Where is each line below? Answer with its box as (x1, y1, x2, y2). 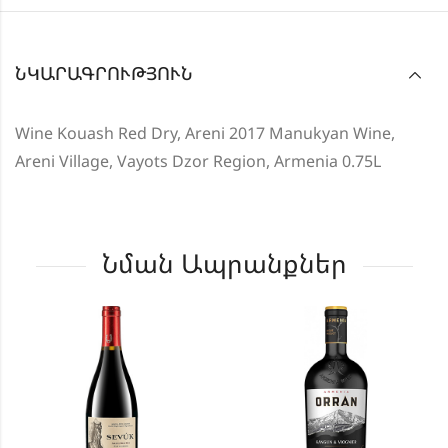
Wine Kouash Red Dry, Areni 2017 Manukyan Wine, (15, 122, 395, 145)
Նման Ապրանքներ (101, 245, 347, 282)
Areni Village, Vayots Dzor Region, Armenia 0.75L (15, 150, 381, 173)
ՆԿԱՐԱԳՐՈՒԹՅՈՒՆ (15, 61, 193, 86)
